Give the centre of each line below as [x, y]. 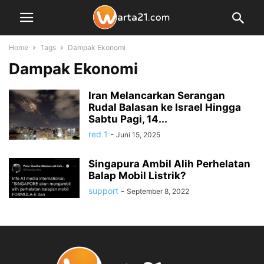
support [103, 191]
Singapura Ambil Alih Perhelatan [169, 164]
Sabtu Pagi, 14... [128, 119]
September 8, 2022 [158, 191]
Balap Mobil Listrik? [137, 176]
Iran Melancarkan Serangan [157, 95]
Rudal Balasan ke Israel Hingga [165, 107]
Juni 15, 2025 [138, 135]
